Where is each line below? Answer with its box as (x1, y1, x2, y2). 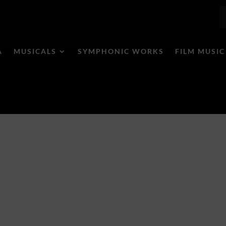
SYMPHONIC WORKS (77, 47, 164, 55)
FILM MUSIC (175, 47, 225, 55)
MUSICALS (13, 47, 56, 55)
